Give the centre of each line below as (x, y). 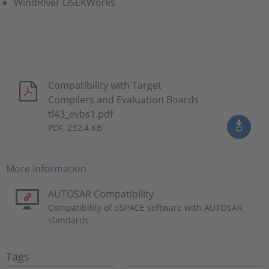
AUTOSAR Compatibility (101, 194)
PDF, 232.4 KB (75, 128)
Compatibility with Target (105, 85)
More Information (46, 169)
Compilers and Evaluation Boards (123, 100)
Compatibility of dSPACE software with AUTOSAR (145, 207)
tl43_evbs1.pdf (80, 114)
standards (68, 220)
